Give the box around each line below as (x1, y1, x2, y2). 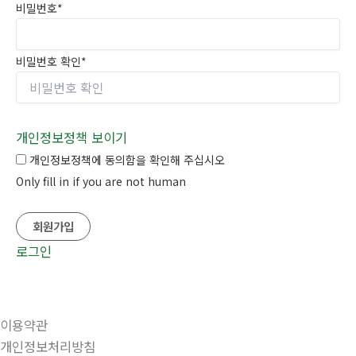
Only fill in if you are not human (16, 172, 186, 189)
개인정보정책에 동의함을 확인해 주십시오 (29, 151, 225, 168)
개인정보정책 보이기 (16, 127, 127, 147)
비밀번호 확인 (16, 52, 81, 69)
